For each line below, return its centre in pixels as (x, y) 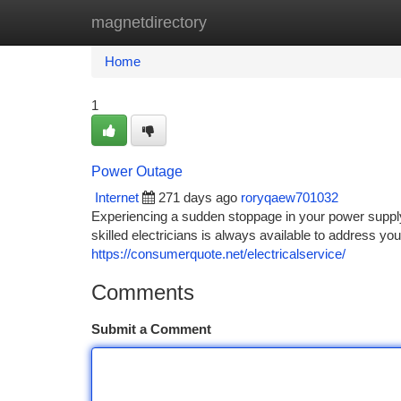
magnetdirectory (149, 22)
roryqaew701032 (290, 197)
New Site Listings (231, 22)
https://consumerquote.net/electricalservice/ (218, 254)
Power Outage (137, 171)
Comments (143, 292)
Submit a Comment (151, 329)
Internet (117, 197)
